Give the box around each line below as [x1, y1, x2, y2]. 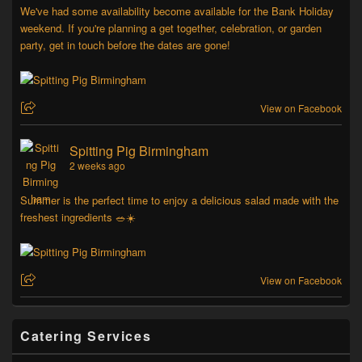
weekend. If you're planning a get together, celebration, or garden [20, 20, 322, 36]
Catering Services [20, 326, 152, 346]
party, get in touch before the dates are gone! [20, 37, 230, 53]
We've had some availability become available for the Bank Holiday [20, 3, 334, 19]
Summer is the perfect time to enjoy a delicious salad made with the [20, 192, 339, 208]
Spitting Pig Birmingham [69, 141, 208, 161]
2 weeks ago [69, 158, 125, 173]
